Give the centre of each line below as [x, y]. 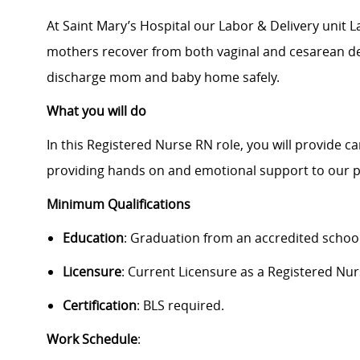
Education [93, 238]
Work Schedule [92, 340]
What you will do [96, 111]
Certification [100, 306]
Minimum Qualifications [119, 205]
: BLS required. [180, 306]
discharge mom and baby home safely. [165, 78]
